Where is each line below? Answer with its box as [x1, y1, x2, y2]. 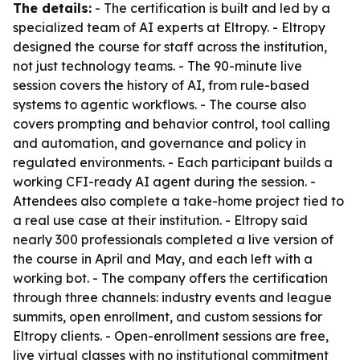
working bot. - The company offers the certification [13, 270, 328, 286]
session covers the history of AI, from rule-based [13, 77, 309, 93]
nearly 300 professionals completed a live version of [13, 231, 333, 247]
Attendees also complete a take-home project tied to [13, 193, 344, 209]
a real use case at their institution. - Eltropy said [13, 212, 308, 228]
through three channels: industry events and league [13, 289, 332, 305]
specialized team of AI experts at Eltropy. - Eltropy [13, 19, 325, 35]
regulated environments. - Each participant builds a [13, 154, 333, 170]
